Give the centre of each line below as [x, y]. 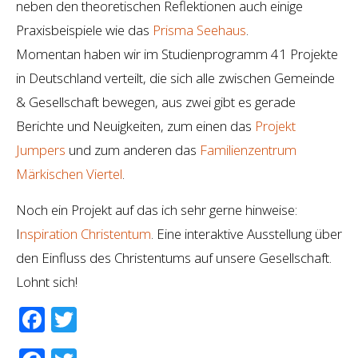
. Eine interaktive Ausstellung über [247, 233]
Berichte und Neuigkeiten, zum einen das [135, 125]
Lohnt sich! [47, 281]
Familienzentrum [248, 149]
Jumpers [41, 149]
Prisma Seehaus [199, 30]
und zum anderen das [133, 149]
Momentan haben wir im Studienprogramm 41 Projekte [177, 54]
